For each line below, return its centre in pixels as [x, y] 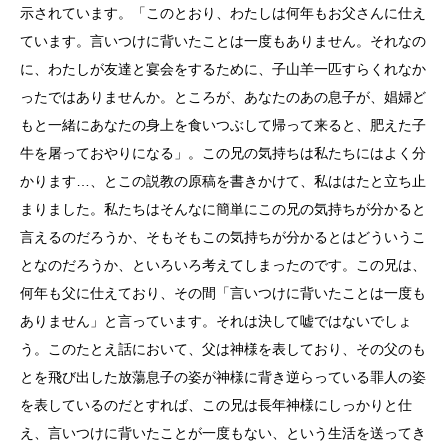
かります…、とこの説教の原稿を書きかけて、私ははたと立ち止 [223, 181]
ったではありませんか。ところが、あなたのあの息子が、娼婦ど [223, 97]
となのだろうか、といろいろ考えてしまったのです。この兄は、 [223, 265]
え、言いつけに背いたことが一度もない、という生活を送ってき [223, 433]
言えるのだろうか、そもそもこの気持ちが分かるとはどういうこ [223, 237]
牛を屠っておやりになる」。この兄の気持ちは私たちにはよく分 [223, 153]
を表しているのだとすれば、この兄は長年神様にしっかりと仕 [216, 405]
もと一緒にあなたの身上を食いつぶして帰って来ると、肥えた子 [223, 125]
